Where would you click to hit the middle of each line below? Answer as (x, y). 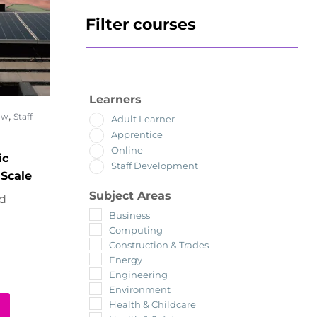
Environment (139, 289)
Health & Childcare (152, 304)
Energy (125, 259)
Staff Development (154, 166)
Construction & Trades (158, 244)
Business (129, 215)
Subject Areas (130, 195)
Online (127, 150)
